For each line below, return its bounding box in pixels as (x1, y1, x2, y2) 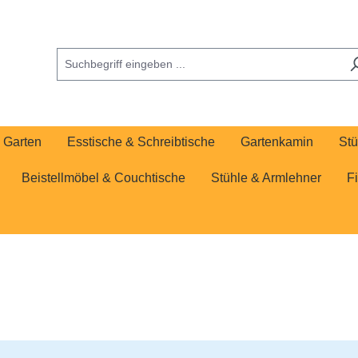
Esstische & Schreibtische (67, 135, 215, 149)
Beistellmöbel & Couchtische (22, 171, 185, 185)
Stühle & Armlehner (211, 171, 321, 185)
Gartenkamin (241, 135, 313, 149)
